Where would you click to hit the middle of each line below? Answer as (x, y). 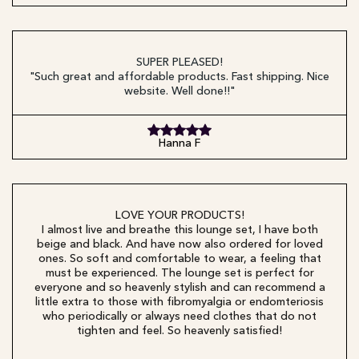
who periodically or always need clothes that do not (179, 317)
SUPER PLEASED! (179, 63)
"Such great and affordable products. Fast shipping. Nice (179, 77)
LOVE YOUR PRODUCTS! (179, 216)
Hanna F (179, 143)
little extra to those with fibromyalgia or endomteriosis (179, 302)
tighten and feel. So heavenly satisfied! (179, 331)
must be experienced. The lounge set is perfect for (179, 273)
